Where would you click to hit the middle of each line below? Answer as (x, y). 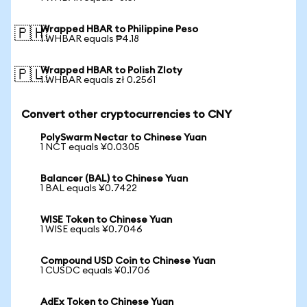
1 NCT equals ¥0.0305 (90, 147)
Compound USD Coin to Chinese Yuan (128, 261)
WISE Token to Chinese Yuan (106, 220)
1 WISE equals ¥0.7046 (91, 230)
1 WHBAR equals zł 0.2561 (98, 80)
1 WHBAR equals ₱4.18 (90, 39)
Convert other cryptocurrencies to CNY (126, 114)
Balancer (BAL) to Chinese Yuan (114, 179)
